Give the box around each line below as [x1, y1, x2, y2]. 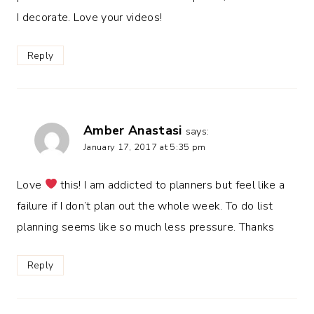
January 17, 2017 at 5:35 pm [83, 140, 206, 153]
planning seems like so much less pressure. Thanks [17, 219, 275, 235]
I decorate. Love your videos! [17, 9, 163, 25]
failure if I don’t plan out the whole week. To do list [17, 198, 273, 214]
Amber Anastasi [83, 121, 182, 139]
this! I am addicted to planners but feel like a [57, 177, 285, 193]
